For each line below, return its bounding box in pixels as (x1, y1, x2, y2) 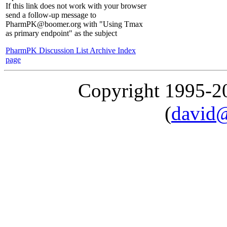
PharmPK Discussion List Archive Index (6, 46, 136, 55)
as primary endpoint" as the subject (6, 29, 117, 38)
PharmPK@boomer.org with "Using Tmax (6, 20, 143, 29)
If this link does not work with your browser (6, 2, 146, 11)
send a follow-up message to (6, 11, 96, 20)
